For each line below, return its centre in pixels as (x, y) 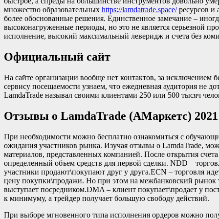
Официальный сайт (57, 57)
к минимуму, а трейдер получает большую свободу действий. (107, 198)
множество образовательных (53, 10)
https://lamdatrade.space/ (139, 10)
